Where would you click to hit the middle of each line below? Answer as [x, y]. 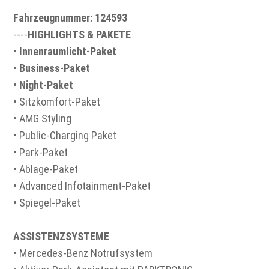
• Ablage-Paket [46, 169]
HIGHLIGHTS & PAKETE [80, 35]
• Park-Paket [41, 153]
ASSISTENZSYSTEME [62, 237]
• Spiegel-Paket [47, 203]
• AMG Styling [43, 119]
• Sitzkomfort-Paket [57, 102]
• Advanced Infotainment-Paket [82, 186]
